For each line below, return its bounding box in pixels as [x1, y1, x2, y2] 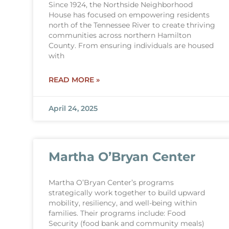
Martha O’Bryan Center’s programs [48, 178, 174, 187]
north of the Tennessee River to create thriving [48, 21, 215, 29]
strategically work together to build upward [48, 189, 205, 197]
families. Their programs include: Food [48, 209, 186, 217]
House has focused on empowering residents [48, 11, 210, 19]
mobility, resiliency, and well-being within [48, 199, 197, 207]
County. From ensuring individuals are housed [48, 41, 214, 50]
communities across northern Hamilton [48, 31, 191, 39]
